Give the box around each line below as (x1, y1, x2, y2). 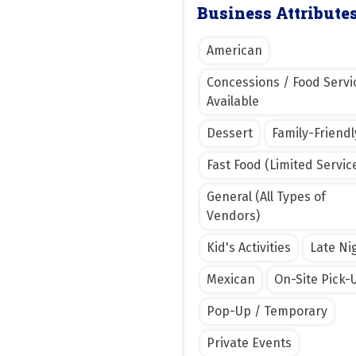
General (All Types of (207, 188, 326, 204)
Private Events (207, 335, 292, 350)
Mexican (207, 271, 255, 287)
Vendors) (207, 207, 260, 223)
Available (207, 93, 259, 109)
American (207, 42, 262, 58)
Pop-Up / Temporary (207, 303, 327, 319)
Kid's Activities (207, 239, 291, 255)
